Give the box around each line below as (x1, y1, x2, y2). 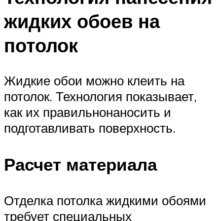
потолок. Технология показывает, (4, 88, 197, 105)
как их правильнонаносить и (4, 104, 171, 120)
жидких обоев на (4, 8, 160, 33)
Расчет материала (4, 153, 157, 175)
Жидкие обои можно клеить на (4, 73, 184, 89)
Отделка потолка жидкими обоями (4, 192, 206, 208)
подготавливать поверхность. (4, 120, 176, 136)
